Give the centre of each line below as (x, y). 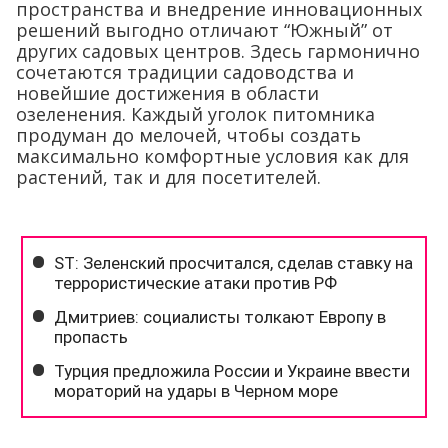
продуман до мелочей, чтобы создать (188, 134)
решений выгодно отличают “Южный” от (204, 29)
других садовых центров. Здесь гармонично (218, 50)
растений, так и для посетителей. (168, 176)
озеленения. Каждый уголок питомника (195, 113)
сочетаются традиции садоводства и (185, 71)
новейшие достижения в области (167, 92)
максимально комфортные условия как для (212, 155)
